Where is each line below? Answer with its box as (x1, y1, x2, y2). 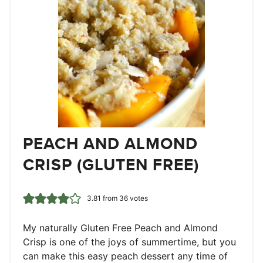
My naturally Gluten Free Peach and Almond (23, 222, 218, 234)
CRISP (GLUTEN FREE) (23, 153, 199, 177)
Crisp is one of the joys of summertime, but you (23, 236, 236, 248)
